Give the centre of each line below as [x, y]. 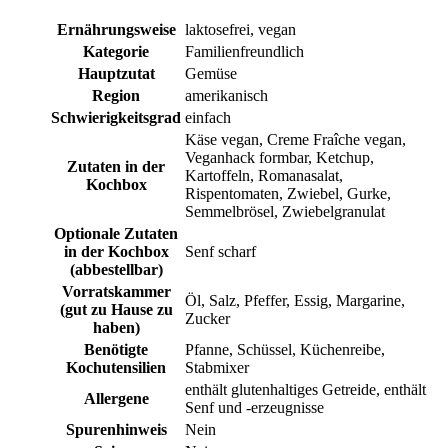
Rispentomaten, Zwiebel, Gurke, [288, 194]
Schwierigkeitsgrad [116, 118]
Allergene [116, 399]
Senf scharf [220, 252]
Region [116, 96]
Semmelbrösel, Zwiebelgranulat [285, 212]
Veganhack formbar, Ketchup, [279, 158]
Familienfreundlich [244, 52]
